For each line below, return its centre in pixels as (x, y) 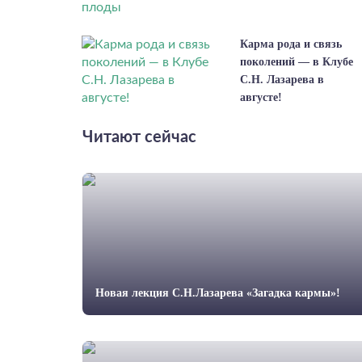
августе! (261, 97)
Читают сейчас (139, 137)
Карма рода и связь (291, 44)
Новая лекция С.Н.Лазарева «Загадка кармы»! (218, 293)
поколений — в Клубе (297, 62)
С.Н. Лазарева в (282, 80)
